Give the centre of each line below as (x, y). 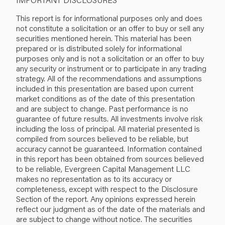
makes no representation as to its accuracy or (94, 178)
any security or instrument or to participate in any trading (111, 68)
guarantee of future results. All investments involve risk (109, 118)
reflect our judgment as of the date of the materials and (110, 208)
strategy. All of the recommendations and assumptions (109, 78)
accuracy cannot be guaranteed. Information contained (109, 148)
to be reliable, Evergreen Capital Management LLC (103, 168)
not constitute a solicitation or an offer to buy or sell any (110, 28)
